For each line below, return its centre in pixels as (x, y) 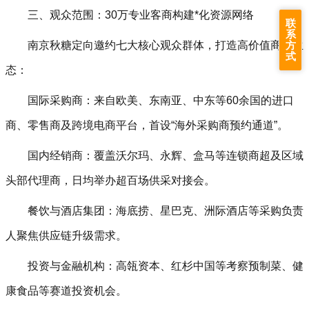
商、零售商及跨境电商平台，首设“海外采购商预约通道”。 (147, 125)
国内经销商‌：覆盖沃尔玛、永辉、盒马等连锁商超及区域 (166, 156)
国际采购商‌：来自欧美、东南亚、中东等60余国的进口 (161, 100)
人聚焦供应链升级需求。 (66, 236)
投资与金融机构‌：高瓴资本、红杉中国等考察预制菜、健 (166, 266)
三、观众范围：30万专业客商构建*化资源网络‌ (141, 15)
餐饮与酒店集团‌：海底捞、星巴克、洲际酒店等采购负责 (166, 211)
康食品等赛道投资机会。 (66, 291)
